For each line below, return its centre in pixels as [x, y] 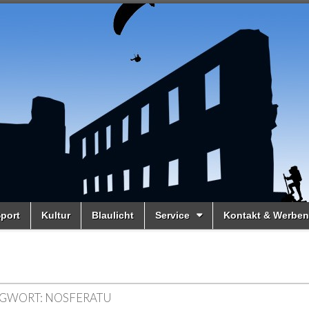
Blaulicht [113, 215]
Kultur [56, 215]
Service [172, 215]
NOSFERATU [78, 298]
